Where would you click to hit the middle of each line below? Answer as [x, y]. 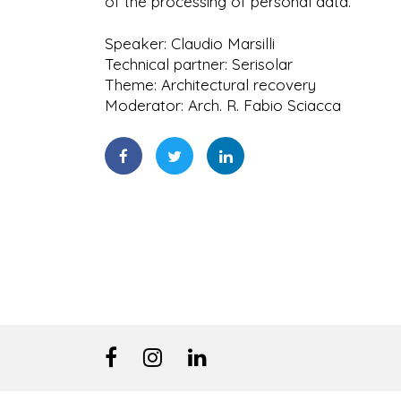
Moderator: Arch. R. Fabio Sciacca [223, 105]
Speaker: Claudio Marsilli [190, 43]
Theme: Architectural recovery [210, 85]
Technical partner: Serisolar [199, 64]
